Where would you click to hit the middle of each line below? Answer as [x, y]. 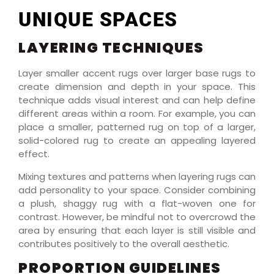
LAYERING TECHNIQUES [111, 48]
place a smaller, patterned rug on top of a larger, [137, 127]
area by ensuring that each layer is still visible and [137, 230]
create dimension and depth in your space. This [137, 87]
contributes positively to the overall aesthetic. [124, 243]
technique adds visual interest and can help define [137, 100]
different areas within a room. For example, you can [137, 114]
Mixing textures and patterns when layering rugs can [137, 176]
